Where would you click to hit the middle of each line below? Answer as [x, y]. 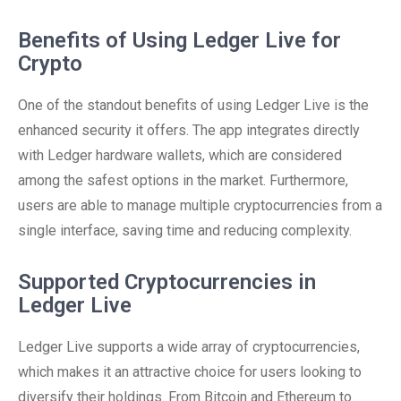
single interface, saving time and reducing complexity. [185, 230]
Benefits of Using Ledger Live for [179, 40]
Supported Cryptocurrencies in [167, 282]
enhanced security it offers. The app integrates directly [189, 130]
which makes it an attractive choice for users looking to [190, 372]
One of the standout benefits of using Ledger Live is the [193, 105]
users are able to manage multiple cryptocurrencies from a [200, 205]
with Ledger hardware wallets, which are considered [180, 155]
